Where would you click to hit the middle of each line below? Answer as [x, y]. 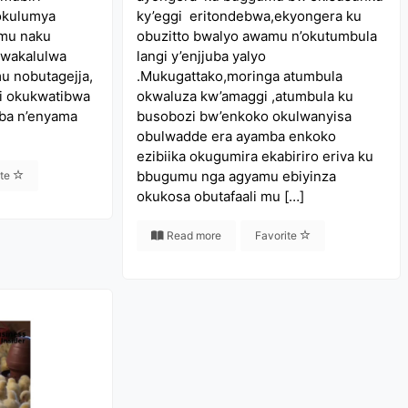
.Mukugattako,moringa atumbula [240, 76]
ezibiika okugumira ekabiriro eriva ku [255, 156]
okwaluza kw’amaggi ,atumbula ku [245, 96]
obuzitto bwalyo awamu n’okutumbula [257, 36]
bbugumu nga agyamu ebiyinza [237, 176]
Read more [193, 235]
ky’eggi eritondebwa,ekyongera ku [250, 16]
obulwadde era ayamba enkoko [237, 136]
